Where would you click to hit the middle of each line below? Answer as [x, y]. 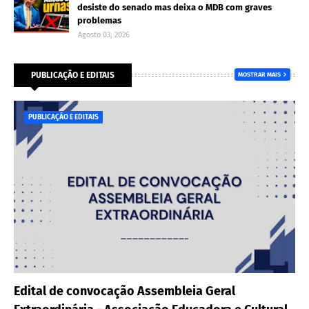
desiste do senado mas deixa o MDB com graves [175, 7]
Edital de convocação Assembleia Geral [124, 291]
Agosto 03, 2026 [104, 35]
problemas [99, 20]
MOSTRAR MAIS [259, 74]
